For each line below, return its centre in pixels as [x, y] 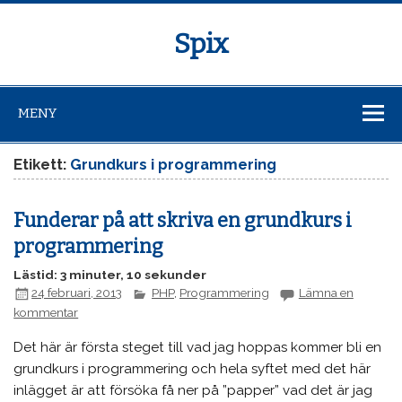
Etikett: [42, 165]
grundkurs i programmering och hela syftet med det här [192, 369]
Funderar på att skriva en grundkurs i [183, 220]
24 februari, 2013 [77, 293]
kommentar [46, 312]
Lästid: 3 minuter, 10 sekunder [110, 275]
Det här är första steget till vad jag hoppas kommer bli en [198, 348]
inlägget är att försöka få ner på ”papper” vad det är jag [193, 391]
